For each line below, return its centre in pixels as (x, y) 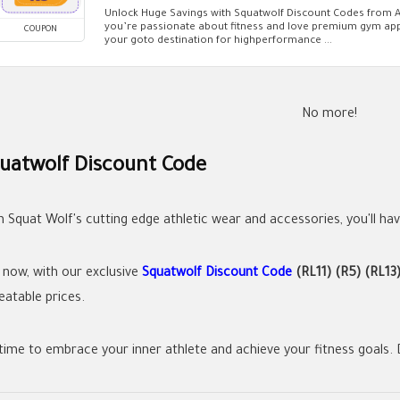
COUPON (40, 29)
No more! (329, 115)
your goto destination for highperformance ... (218, 41)
